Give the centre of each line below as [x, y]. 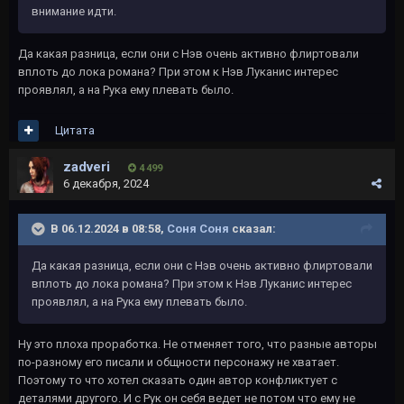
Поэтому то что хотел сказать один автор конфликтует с [178, 380]
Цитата [75, 130]
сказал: [252, 228]
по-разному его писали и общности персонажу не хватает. [179, 362]
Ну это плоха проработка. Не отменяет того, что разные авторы [197, 344]
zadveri [87, 166]
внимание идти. [74, 11]
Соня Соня [198, 228]
